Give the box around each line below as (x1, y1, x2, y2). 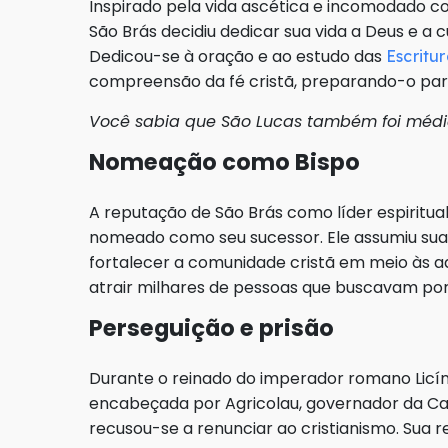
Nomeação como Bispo (89, 146, 360, 179)
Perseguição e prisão (89, 312, 334, 345)
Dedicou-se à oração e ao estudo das (89, 45, 386, 69)
